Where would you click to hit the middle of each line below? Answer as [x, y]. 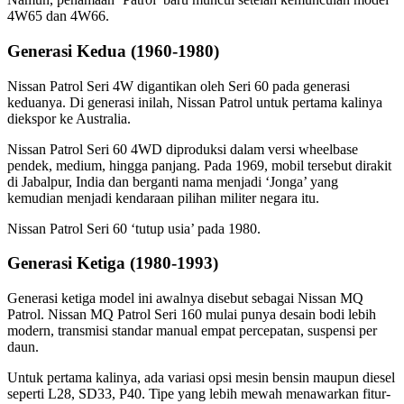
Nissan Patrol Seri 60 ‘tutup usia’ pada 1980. [134, 228]
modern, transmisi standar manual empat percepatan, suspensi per [192, 331]
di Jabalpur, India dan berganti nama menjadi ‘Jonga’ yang [173, 181]
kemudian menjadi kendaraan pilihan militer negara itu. [163, 197]
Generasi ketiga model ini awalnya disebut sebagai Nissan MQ [185, 298]
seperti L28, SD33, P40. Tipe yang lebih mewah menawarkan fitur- [199, 394]
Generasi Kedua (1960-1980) [113, 51]
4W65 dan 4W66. [58, 16]
